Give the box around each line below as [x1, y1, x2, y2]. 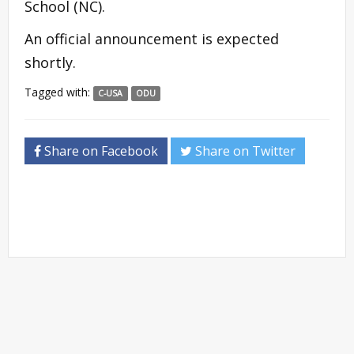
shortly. [24, 52, 76, 72]
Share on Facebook [41, 141, 158, 160]
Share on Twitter [192, 141, 296, 160]
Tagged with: [24, 84, 93, 100]
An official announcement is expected [24, 28, 279, 48]
